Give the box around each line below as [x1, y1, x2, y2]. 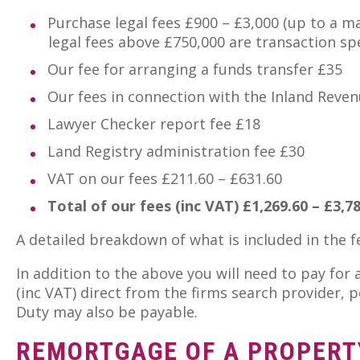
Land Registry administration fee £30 [47, 141, 305, 162]
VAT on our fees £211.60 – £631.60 [47, 169, 282, 189]
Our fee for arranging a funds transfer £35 [47, 59, 342, 80]
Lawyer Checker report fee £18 [47, 114, 260, 134]
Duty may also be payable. [16, 302, 198, 322]
